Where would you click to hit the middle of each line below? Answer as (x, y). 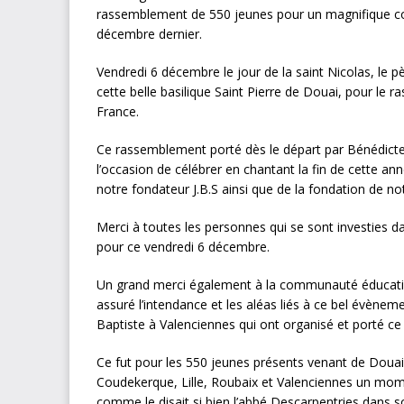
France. (118, 112)
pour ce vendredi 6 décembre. (183, 247)
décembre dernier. (149, 34)
